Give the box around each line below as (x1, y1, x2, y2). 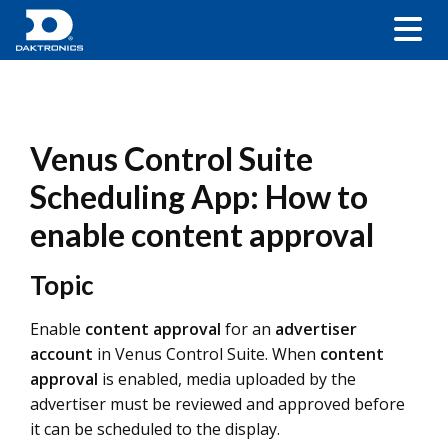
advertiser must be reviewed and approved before (30, 393, 405, 415)
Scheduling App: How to (30, 177, 368, 216)
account (30, 343, 93, 365)
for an (225, 318, 275, 340)
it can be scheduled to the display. (30, 418, 280, 440)
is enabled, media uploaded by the (98, 368, 356, 390)
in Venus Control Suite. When (93, 343, 320, 365)
